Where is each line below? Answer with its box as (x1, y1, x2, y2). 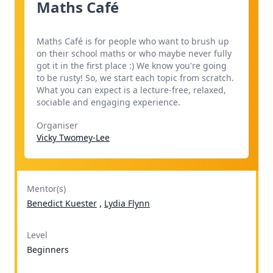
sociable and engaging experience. (37, 96, 180, 108)
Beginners (27, 243, 69, 255)
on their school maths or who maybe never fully (37, 48, 232, 59)
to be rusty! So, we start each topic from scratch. (37, 72, 234, 83)
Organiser (37, 119, 78, 131)
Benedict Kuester (27, 197, 97, 209)
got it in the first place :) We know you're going (37, 60, 227, 71)
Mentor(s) (27, 182, 66, 194)
